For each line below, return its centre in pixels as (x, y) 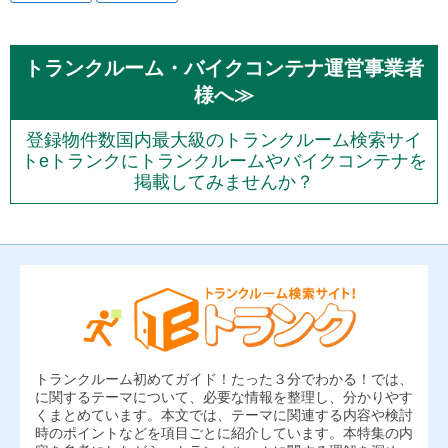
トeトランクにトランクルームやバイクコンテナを (224, 161)
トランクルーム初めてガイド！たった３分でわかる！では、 (224, 378)
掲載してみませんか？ (224, 182)
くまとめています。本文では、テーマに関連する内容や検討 (224, 414)
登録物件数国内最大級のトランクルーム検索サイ (224, 140)
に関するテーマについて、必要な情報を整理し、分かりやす (224, 396)
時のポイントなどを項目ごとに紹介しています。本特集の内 (224, 432)
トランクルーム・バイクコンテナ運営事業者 (224, 68)
